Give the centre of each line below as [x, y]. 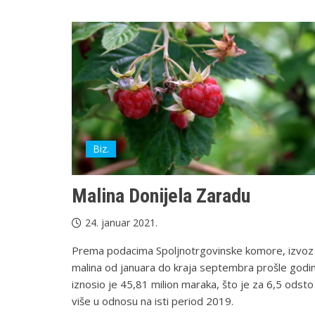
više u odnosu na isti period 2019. [153, 301]
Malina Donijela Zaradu [161, 195]
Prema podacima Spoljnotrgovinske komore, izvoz [193, 250]
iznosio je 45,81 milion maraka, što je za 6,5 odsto [193, 284]
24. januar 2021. [121, 222]
